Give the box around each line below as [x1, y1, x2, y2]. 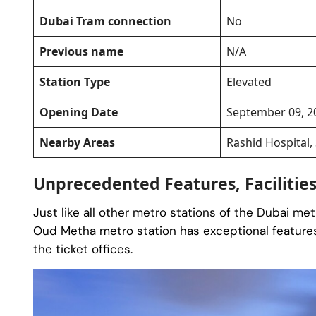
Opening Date [39, 104, 118, 121]
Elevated [226, 74, 272, 90]
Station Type [39, 74, 110, 90]
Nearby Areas [39, 135, 115, 151]
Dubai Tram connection [39, 13, 171, 30]
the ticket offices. [33, 241, 133, 257]
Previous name [39, 44, 123, 60]
